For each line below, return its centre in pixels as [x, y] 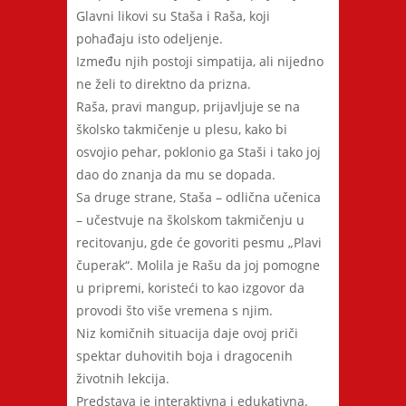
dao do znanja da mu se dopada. [176, 174]
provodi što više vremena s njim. [174, 310]
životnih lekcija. [123, 378]
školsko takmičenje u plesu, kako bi [182, 129]
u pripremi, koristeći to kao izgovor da [190, 288]
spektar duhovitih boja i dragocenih [184, 356]
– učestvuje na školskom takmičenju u [190, 220]
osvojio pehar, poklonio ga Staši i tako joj [198, 152]
